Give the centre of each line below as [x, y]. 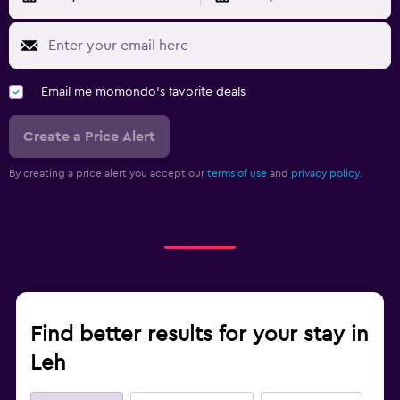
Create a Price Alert [89, 136]
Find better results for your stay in [200, 334]
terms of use [237, 173]
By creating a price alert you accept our [108, 173]
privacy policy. [326, 173]
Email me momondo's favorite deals [143, 92]
